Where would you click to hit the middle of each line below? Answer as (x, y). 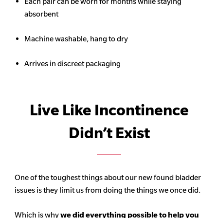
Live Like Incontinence (109, 110)
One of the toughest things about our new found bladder (108, 178)
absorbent (42, 14)
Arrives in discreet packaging (73, 64)
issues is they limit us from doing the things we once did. (108, 190)
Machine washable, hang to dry (76, 39)
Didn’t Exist (109, 133)
